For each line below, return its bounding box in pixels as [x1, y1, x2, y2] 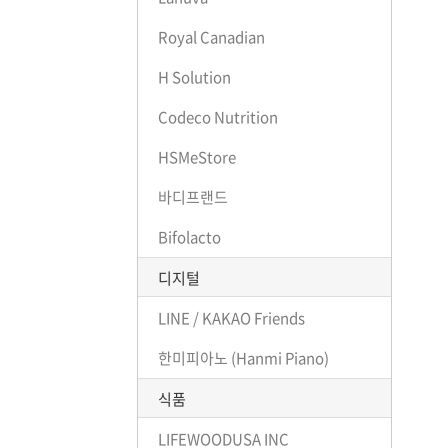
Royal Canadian [158, 26, 265, 49]
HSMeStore [158, 146, 236, 169]
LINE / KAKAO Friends [158, 307, 305, 330]
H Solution [158, 66, 231, 89]
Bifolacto [158, 226, 221, 249]
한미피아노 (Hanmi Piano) [158, 347, 329, 370]
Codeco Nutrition [158, 106, 278, 129]
